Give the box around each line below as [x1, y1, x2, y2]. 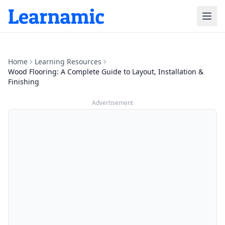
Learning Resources [35, 57, 101, 66]
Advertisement [92, 98, 133, 107]
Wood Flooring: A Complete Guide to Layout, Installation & [8, 67, 203, 76]
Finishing [8, 77, 39, 86]
